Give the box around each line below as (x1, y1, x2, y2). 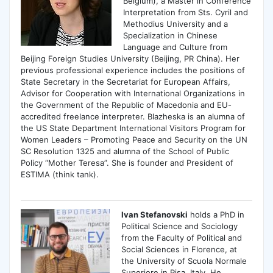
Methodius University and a (123, 18, 229, 29)
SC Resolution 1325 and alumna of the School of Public (20, 146, 229, 156)
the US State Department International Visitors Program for (20, 122, 246, 133)
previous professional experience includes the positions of (20, 65, 245, 75)
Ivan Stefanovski (121, 209, 188, 219)
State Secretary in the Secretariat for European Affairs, (20, 76, 230, 87)
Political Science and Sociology (121, 221, 238, 231)
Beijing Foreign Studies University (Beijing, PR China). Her (20, 53, 239, 63)
